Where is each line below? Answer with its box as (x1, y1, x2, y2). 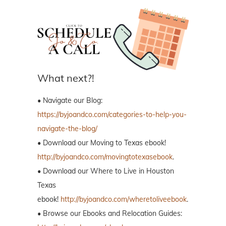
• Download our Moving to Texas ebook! (37, 138, 166, 148)
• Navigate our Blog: (37, 96, 102, 105)
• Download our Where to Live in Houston (37, 166, 174, 176)
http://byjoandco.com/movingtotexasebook (37, 152, 173, 162)
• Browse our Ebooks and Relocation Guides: (37, 209, 182, 218)
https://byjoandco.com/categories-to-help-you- (37, 110, 187, 120)
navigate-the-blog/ (37, 124, 97, 134)
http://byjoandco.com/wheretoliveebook (61, 195, 187, 204)
